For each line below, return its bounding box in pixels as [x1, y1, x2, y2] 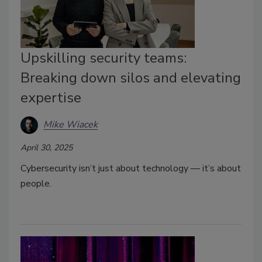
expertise [20, 88, 81, 107]
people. [20, 177, 54, 190]
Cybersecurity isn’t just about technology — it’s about [20, 161, 241, 175]
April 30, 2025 [20, 142, 73, 153]
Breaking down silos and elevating [20, 68, 241, 87]
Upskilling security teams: [20, 48, 187, 67]
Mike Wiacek [43, 118, 98, 132]
